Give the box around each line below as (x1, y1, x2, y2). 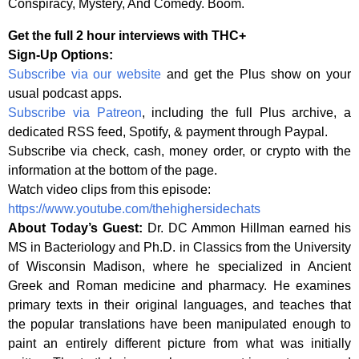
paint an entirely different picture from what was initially (8, 337, 351, 350)
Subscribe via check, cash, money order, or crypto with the (8, 144, 351, 158)
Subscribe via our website (8, 67, 162, 81)
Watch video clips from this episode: (8, 183, 211, 196)
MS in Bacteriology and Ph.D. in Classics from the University (8, 240, 351, 254)
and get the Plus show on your (161, 67, 352, 81)
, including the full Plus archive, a (141, 106, 351, 119)
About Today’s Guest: (8, 221, 147, 235)
